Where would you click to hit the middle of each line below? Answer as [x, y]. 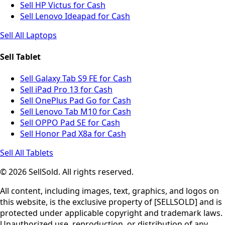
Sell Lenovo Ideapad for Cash [75, 16]
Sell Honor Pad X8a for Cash [73, 134]
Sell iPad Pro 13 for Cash [66, 90]
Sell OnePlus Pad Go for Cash [76, 101]
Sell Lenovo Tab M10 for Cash [76, 112]
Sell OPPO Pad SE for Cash [70, 123]
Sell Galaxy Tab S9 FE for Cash [76, 79]
